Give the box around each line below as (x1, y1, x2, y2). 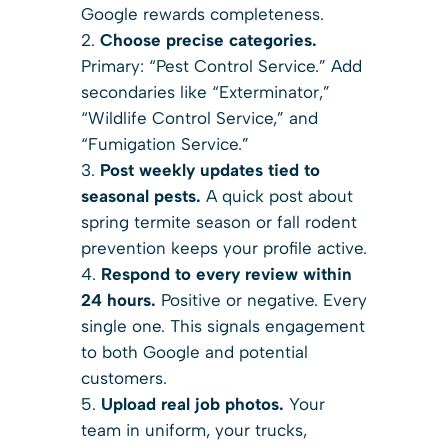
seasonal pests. (80, 185, 201, 206)
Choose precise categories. (99, 29, 317, 50)
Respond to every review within (100, 263, 352, 284)
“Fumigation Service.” (80, 133, 249, 154)
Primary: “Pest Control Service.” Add (80, 55, 362, 76)
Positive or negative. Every (155, 289, 367, 310)
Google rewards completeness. (80, 3, 324, 24)
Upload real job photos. (100, 393, 284, 414)
